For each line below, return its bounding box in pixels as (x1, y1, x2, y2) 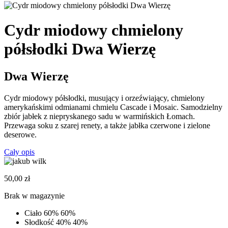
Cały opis (4, 147, 35, 156)
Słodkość (24, 217, 54, 226)
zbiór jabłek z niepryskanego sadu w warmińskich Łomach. (4, 111, 195, 121)
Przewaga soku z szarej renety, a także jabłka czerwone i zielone (4, 121, 210, 130)
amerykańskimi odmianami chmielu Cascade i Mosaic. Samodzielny (4, 102, 222, 111)
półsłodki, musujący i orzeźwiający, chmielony (55, 93, 205, 102)
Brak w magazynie (4, 191, 65, 200)
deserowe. (4, 130, 37, 139)
